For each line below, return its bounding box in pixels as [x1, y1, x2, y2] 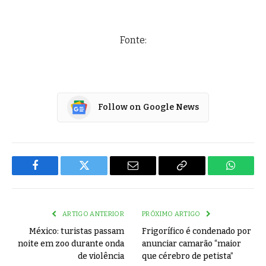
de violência [78, 251, 124, 261]
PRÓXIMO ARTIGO [142, 210, 202, 218]
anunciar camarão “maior [142, 238, 241, 249]
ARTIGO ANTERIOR [61, 210, 124, 218]
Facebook [34, 169, 76, 180]
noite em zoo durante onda [18, 238, 124, 249]
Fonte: [119, 34, 147, 46]
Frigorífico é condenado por [142, 226, 251, 236]
